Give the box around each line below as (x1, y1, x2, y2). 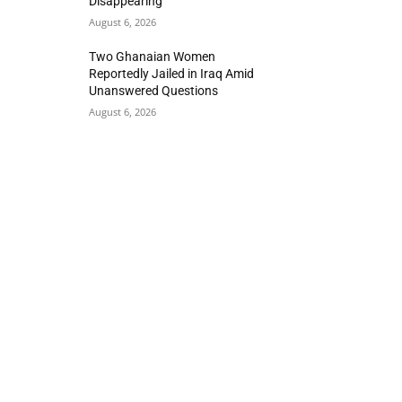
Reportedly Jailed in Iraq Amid (89, 66, 255, 81)
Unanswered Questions (89, 83, 219, 98)
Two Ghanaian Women (89, 49, 216, 64)
